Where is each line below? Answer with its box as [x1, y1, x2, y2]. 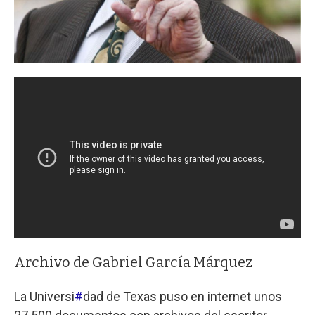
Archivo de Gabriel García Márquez [14, 254, 252, 271]
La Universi [14, 289, 75, 304]
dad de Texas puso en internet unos [83, 289, 282, 304]
